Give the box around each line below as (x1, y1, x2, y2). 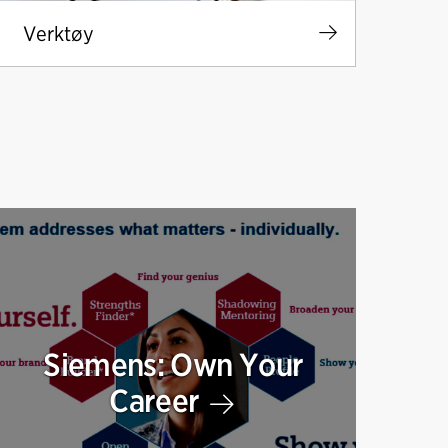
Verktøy (22, 20, 94, 46)
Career (109, 381, 206, 421)
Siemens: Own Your (43, 345, 304, 385)
